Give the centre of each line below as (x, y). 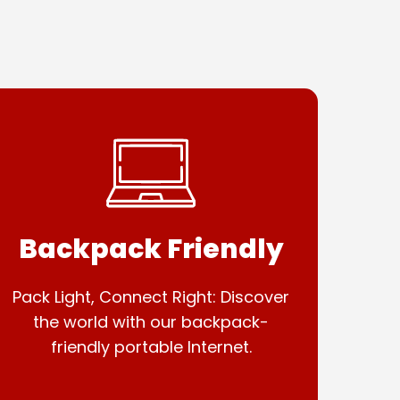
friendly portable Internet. (151, 347)
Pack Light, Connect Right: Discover (151, 297)
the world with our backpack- (151, 322)
